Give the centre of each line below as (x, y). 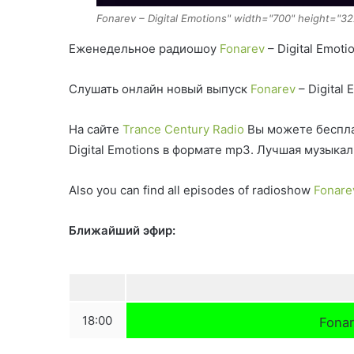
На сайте (96, 129)
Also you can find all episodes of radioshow (191, 190)
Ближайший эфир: (122, 230)
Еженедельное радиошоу (144, 49)
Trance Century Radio (183, 129)
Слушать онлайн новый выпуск (160, 89)
